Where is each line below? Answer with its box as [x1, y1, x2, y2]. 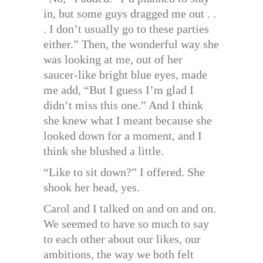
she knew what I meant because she [43, 114, 212, 127]
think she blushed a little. [43, 144, 164, 158]
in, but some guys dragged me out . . [43, 7, 216, 21]
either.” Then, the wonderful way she [43, 38, 219, 51]
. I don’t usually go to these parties [43, 22, 209, 36]
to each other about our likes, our [43, 232, 201, 246]
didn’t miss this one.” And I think [43, 99, 203, 112]
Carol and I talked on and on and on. [43, 202, 216, 215]
